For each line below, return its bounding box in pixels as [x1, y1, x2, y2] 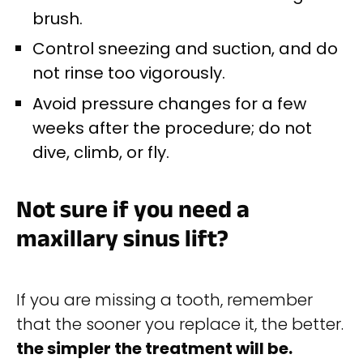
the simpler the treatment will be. [16, 337, 293, 361]
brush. [32, 6, 83, 30]
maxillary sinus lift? [16, 222, 228, 260]
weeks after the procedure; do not [32, 117, 312, 140]
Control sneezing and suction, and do [32, 37, 338, 61]
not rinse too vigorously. [32, 62, 225, 85]
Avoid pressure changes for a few [32, 92, 306, 116]
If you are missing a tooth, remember [16, 288, 313, 312]
